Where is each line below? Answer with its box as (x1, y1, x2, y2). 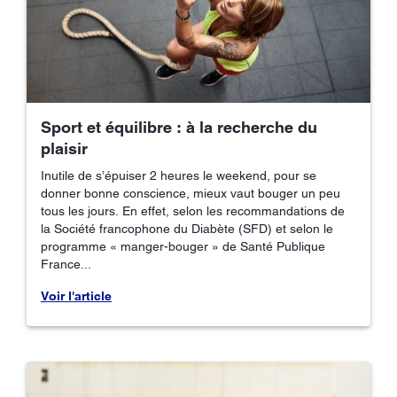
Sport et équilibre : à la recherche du (41, 118, 317, 137)
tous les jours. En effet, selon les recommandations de (41, 204, 345, 219)
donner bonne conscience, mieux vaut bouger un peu (41, 186, 340, 201)
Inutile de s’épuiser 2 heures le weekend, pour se (41, 168, 316, 183)
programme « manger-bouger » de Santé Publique (41, 239, 325, 254)
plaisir (41, 139, 88, 159)
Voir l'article (41, 289, 112, 304)
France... (41, 257, 91, 272)
